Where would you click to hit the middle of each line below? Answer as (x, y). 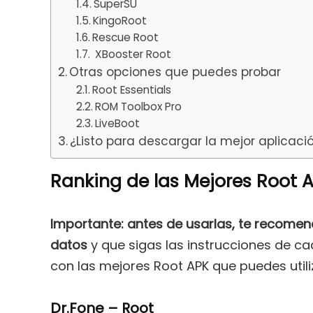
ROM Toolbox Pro (138, 106)
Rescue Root (125, 37)
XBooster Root (131, 54)
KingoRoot (119, 20)
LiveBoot (117, 123)
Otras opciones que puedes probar (175, 72)
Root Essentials (131, 89)
